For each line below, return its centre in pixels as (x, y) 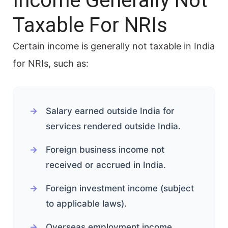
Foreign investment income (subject (120, 188)
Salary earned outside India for (110, 111)
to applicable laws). (86, 203)
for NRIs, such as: (51, 63)
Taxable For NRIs (90, 25)
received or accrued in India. (106, 165)
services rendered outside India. (113, 126)
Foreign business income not (105, 149)
